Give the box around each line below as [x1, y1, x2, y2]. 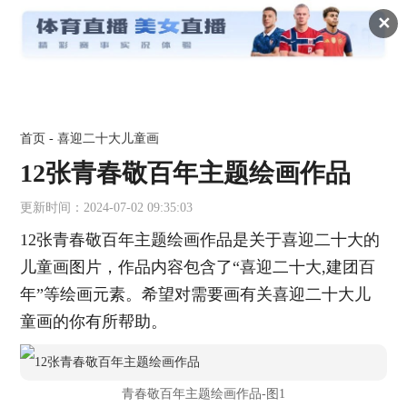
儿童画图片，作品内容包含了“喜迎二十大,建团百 [20, 257, 376, 276]
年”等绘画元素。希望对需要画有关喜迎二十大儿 [20, 284, 372, 303]
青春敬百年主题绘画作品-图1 [121, 386, 285, 401]
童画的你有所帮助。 [20, 312, 168, 331]
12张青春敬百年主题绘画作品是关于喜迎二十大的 [20, 230, 381, 249]
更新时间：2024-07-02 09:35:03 [20, 200, 194, 214]
